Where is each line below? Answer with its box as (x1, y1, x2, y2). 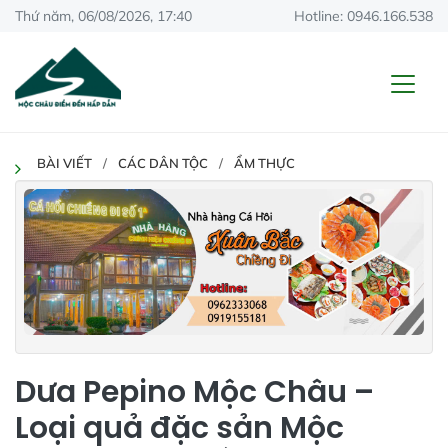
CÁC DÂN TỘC (118, 155, 208, 171)
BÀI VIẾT (37, 155, 92, 171)
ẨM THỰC (234, 155, 295, 171)
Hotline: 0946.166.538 (294, 7, 433, 25)
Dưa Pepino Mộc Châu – (15, 370, 374, 413)
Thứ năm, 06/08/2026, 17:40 (15, 7, 192, 25)
